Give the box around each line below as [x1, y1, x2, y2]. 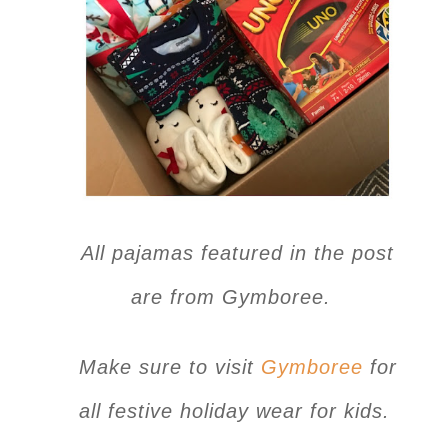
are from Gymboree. [130, 286, 345, 309]
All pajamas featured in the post [81, 242, 394, 265]
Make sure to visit [78, 356, 261, 379]
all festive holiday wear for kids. [78, 400, 397, 423]
